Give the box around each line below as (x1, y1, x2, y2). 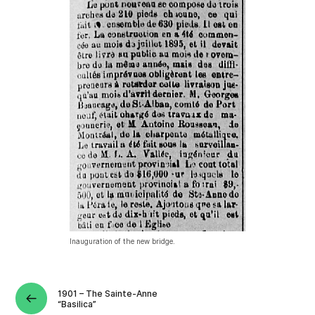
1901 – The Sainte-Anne (58, 288, 158, 299)
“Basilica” (58, 298, 97, 309)
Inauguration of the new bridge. (70, 236, 176, 245)
